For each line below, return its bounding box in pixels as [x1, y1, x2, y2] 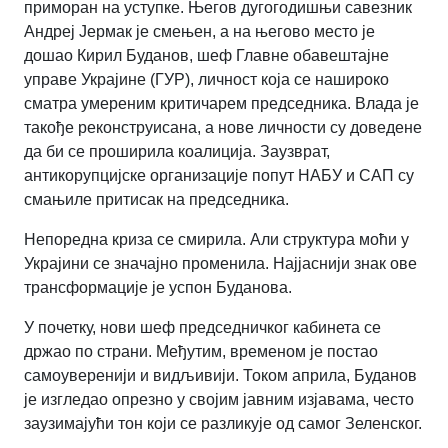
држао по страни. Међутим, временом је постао [24, 343, 378, 361]
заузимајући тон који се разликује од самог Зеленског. [24, 415, 422, 433]
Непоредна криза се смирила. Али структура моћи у [24, 231, 409, 249]
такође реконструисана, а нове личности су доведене [24, 119, 422, 137]
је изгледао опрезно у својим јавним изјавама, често [24, 391, 414, 409]
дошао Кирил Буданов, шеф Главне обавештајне [24, 47, 389, 65]
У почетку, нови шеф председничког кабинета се [24, 319, 381, 337]
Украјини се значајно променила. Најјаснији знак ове [24, 255, 417, 273]
